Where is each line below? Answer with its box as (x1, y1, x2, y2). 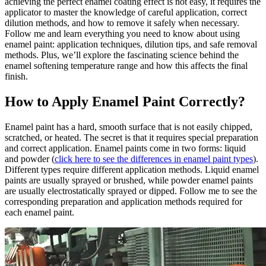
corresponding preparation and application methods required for (5, 196, 242, 207)
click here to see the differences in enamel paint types (55, 153, 253, 164)
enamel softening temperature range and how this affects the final (5, 61, 248, 71)
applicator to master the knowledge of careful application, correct (5, 7, 247, 18)
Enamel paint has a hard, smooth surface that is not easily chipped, (5, 121, 252, 132)
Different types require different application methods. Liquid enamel (5, 164, 259, 175)
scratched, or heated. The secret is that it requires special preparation (5, 132, 258, 142)
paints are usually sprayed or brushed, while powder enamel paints (5, 175, 253, 185)
